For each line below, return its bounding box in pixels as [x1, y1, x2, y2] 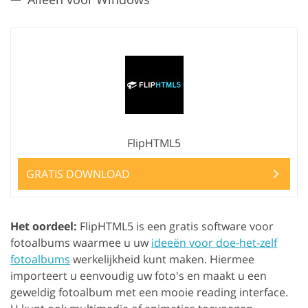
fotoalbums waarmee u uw [10, 235, 151, 251]
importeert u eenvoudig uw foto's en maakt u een [10, 268, 267, 284]
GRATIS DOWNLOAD [26, 166, 130, 182]
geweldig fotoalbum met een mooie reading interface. [10, 285, 288, 300]
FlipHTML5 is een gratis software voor [77, 219, 274, 234]
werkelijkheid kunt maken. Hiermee [70, 252, 254, 267]
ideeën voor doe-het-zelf [151, 235, 277, 251]
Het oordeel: [10, 219, 77, 234]
